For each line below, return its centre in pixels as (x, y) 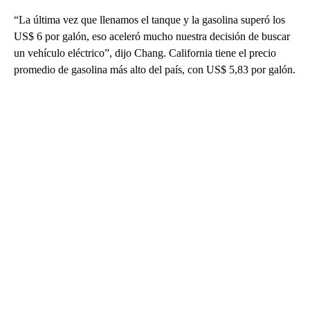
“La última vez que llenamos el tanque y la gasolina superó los (149, 20)
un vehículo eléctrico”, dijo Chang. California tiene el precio (145, 53)
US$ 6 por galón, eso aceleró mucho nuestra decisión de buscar (152, 37)
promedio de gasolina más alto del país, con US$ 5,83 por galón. (155, 70)
